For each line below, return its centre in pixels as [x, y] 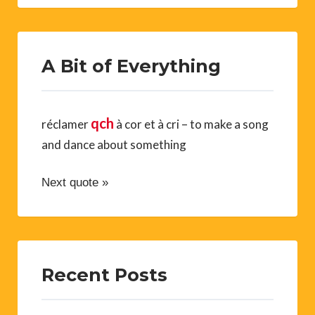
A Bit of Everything [131, 65]
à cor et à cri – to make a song [191, 124]
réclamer [66, 124]
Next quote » [75, 182]
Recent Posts [104, 274]
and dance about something [114, 144]
